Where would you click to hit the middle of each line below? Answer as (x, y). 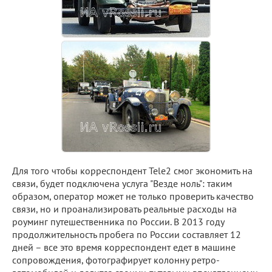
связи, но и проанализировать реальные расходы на (124, 209)
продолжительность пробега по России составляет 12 (127, 234)
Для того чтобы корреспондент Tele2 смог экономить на (132, 171)
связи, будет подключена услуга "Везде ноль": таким (122, 183)
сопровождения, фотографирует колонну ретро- (116, 260)
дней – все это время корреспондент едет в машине (124, 247)
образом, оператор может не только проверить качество (133, 196)
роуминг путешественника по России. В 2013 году (118, 222)
